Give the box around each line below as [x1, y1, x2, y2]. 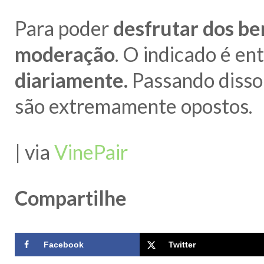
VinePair [54, 140, 128, 164]
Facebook [44, 240, 84, 250]
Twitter [169, 240, 196, 250]
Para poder [15, 15, 113, 40]
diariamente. [15, 67, 128, 92]
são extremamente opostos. [15, 93, 252, 118]
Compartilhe [15, 186, 127, 210]
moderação [15, 41, 115, 66]
